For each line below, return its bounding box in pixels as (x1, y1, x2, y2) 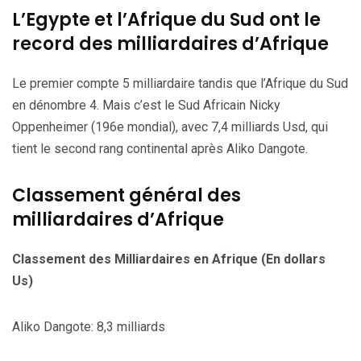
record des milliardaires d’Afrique (12, 31, 329, 56)
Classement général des (12, 182, 241, 208)
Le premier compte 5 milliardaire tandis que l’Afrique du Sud (12, 75, 348, 91)
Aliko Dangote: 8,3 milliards (12, 318, 165, 334)
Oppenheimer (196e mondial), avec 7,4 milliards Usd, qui (12, 118, 328, 135)
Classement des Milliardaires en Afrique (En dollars (12, 251, 326, 267)
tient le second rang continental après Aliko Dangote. (12, 140, 308, 156)
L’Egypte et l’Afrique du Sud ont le (12, 6, 321, 32)
